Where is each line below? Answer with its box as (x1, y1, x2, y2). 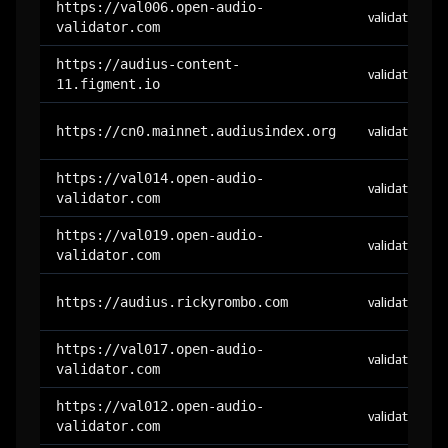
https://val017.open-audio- (56, 341, 264, 357)
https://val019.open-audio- (56, 227, 264, 243)
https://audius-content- (56, 56, 240, 72)
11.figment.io (56, 76, 160, 92)
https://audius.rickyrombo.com (56, 294, 288, 310)
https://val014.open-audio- (56, 170, 264, 186)
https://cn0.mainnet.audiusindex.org (56, 123, 336, 139)
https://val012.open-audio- (56, 398, 264, 414)
